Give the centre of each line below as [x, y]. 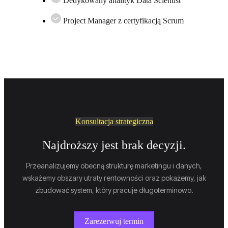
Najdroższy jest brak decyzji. [114, 145]
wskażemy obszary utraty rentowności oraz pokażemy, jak [114, 178]
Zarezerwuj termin [114, 221]
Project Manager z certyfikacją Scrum [123, 20]
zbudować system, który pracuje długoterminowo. [114, 190]
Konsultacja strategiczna [114, 121]
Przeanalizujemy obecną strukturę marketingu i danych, [114, 165]
